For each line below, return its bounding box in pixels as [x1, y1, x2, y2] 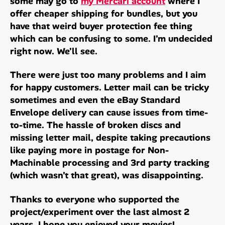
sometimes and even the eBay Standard [10, 94, 180, 106]
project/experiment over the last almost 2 [10, 205, 189, 218]
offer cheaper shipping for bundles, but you [10, 7, 197, 20]
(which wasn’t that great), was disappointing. [10, 169, 203, 182]
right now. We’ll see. [10, 45, 97, 57]
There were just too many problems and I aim [10, 69, 206, 81]
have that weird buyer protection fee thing [10, 20, 192, 32]
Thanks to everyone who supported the [10, 193, 179, 205]
